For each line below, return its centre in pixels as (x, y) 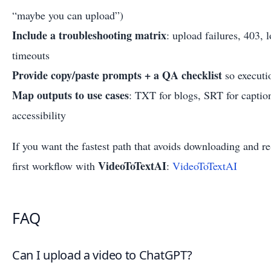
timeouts (31, 55)
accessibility (39, 115)
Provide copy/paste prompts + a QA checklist (117, 75)
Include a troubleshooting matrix (89, 35)
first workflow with (55, 166)
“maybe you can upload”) (68, 15)
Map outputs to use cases (70, 95)
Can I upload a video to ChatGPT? (102, 255)
